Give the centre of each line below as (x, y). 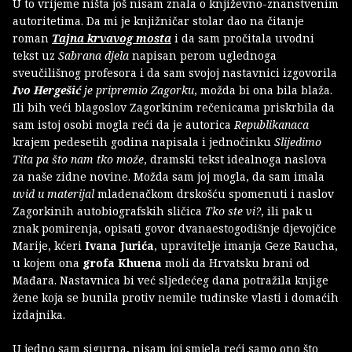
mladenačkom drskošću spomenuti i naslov (214, 193)
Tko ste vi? (233, 211)
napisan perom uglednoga (203, 55)
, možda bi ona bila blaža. (263, 90)
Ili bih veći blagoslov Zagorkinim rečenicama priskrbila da (174, 107)
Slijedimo (298, 141)
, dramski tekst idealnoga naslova (235, 159)
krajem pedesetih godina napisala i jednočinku (143, 141)
